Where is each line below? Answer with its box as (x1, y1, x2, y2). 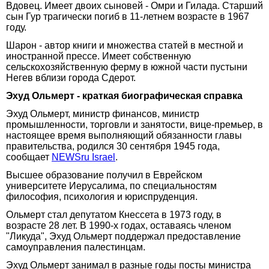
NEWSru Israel (52, 151, 115, 162)
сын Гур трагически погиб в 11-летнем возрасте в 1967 (6, 11, 249, 22)
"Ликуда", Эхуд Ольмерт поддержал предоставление (6, 231, 241, 241)
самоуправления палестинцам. (6, 241, 145, 252)
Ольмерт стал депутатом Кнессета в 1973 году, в (6, 209, 222, 220)
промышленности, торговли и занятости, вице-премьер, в (6, 119, 263, 130)
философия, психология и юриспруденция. (6, 191, 198, 202)
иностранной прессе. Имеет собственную (6, 50, 191, 61)
